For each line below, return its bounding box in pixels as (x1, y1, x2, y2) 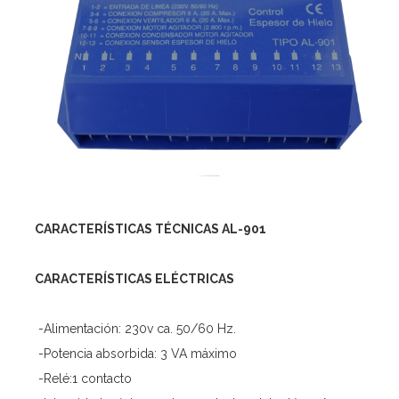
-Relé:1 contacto (35, 370, 132, 386)
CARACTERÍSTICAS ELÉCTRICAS (35, 271, 234, 286)
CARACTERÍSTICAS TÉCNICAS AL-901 (35, 221, 266, 236)
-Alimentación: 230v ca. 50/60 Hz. (35, 321, 236, 336)
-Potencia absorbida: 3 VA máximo (35, 346, 237, 361)
